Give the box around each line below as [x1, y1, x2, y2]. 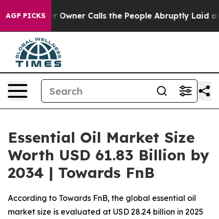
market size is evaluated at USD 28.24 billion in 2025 [8, 207, 203, 217]
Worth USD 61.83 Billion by [8, 146, 209, 164]
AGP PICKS [6, 11, 45, 20]
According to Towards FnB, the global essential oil [8, 193, 196, 203]
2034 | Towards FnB [8, 163, 154, 182]
